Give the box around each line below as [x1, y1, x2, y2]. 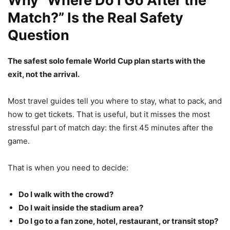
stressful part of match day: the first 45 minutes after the [8, 123, 213, 133]
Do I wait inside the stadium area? [18, 203, 143, 213]
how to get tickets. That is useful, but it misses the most [8, 109, 210, 120]
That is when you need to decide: [8, 163, 128, 173]
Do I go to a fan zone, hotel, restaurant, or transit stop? [18, 216, 218, 226]
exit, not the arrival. [8, 69, 80, 80]
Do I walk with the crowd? [18, 189, 113, 200]
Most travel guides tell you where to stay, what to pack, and [8, 96, 222, 106]
